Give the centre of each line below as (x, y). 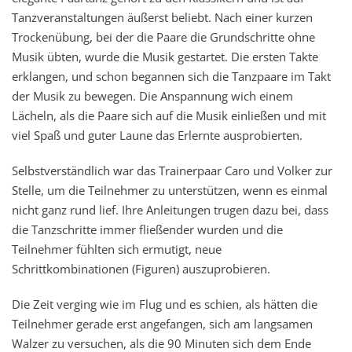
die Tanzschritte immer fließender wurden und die (147, 230)
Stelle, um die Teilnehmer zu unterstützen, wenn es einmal (170, 191)
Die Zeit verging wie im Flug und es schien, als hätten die (165, 304)
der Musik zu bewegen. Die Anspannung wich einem (152, 96)
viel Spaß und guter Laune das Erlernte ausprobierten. (157, 136)
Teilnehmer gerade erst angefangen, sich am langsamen (162, 324)
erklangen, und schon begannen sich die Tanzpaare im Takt (171, 77)
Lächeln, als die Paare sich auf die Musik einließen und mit (169, 116)
